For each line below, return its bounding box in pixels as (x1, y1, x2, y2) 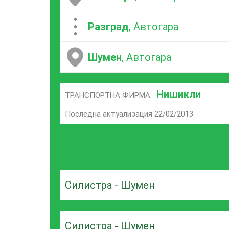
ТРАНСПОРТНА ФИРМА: (65, 90, 154, 100)
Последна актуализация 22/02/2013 (65, 109, 193, 119)
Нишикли (156, 88, 201, 100)
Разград (88, 20, 129, 33)
